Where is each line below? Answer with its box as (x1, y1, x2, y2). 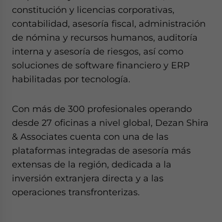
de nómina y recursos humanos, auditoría (12, 32, 198, 43)
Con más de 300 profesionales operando (12, 104, 192, 114)
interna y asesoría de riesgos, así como (12, 46, 183, 57)
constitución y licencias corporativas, (12, 4, 174, 15)
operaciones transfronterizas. (12, 187, 140, 198)
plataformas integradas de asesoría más (12, 145, 191, 156)
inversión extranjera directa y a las (12, 173, 164, 184)
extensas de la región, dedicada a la (12, 159, 171, 170)
